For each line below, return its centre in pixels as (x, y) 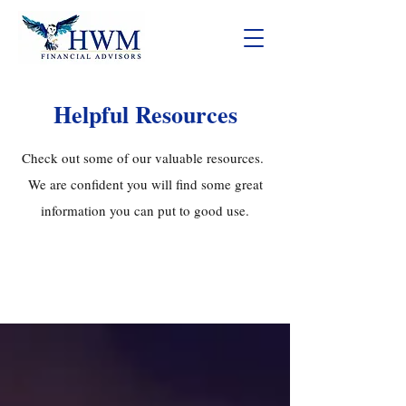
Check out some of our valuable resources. (145, 158)
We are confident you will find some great (145, 184)
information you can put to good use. (145, 210)
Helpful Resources (145, 114)
